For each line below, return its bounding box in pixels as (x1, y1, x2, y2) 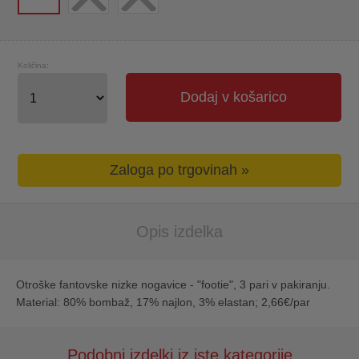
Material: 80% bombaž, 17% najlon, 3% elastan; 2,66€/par (16, 296, 310, 309)
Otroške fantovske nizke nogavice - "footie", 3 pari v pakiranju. (16, 278, 330, 291)
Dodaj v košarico (179, 89, 287, 105)
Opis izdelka (136, 223, 223, 240)
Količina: (18, 61, 50, 70)
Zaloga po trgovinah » (110, 162, 250, 178)
